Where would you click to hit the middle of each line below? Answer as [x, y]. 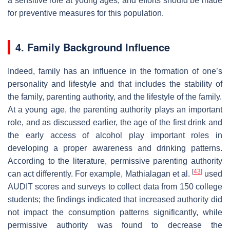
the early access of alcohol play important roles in [115, 135]
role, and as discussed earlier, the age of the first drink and [115, 122]
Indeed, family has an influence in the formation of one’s [115, 71]
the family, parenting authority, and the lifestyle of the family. [115, 97]
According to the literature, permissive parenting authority [115, 161]
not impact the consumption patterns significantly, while [115, 212]
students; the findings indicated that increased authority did [115, 199]
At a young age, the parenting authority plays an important [115, 109]
